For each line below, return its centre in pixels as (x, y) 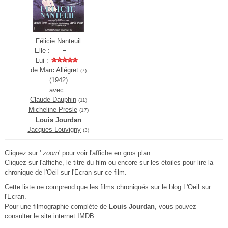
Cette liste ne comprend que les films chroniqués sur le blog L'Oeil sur (107, 187)
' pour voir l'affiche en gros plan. (105, 153)
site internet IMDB (67, 216)
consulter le (22, 216)
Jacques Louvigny (54, 130)
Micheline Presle (53, 110)
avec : (58, 90)
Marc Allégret (59, 70)
